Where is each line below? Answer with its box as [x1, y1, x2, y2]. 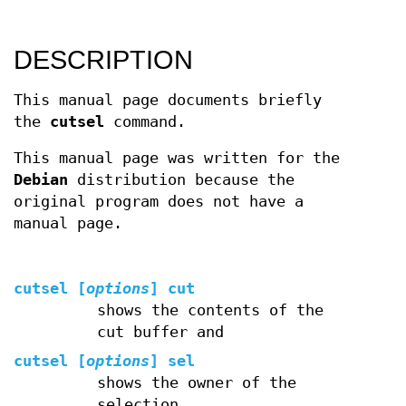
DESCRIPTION [14, 44, 193, 74]
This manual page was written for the [14, 149, 340, 167]
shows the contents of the [96, 302, 324, 320]
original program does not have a [14, 192, 304, 210]
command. [104, 112, 186, 130]
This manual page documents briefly [14, 91, 322, 109]
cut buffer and [96, 324, 224, 342]
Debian [14, 170, 68, 188]
